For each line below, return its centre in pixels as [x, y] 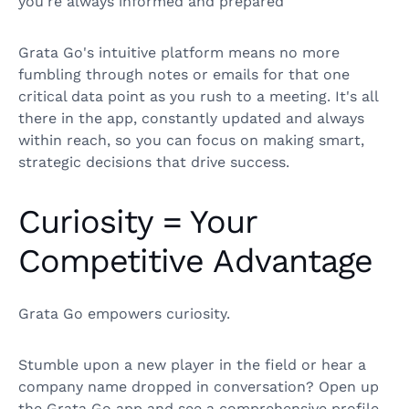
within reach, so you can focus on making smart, [191, 141]
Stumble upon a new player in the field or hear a [192, 365]
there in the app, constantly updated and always [191, 119]
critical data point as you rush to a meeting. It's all [198, 97]
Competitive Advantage [195, 262]
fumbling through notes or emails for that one [184, 75]
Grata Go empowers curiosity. [126, 314]
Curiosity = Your [137, 222]
